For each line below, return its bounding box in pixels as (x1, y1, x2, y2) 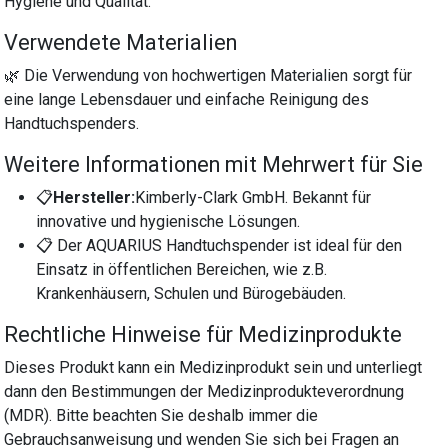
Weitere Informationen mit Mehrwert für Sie (4, 151, 424, 177)
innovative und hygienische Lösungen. (36, 211, 301, 231)
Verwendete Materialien (4, 29, 238, 55)
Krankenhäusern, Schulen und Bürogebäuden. (36, 283, 347, 303)
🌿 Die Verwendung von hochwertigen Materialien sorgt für (4, 65, 413, 85)
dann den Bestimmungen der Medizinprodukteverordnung (4, 381, 405, 401)
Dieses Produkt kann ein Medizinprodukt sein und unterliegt (4, 357, 423, 377)
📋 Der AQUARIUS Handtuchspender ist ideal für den (36, 235, 403, 255)
